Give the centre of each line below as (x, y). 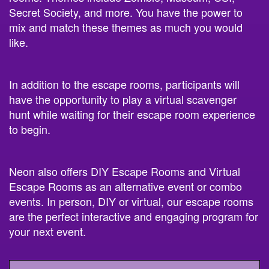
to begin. (31, 129)
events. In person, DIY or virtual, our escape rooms (131, 201)
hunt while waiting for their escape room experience (132, 114)
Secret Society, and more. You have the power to (126, 12)
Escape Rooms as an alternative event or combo (125, 186)
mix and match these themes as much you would (126, 27)
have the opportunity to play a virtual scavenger (123, 99)
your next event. (47, 231)
